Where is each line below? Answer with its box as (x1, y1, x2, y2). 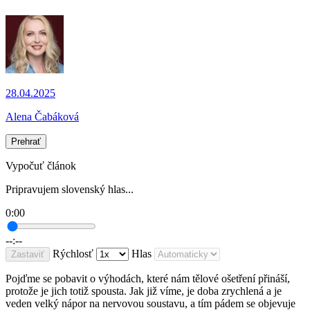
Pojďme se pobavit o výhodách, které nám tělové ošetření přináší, (6, 273, 290, 285)
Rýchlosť (53, 248, 93, 260)
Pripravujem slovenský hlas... (6, 183, 134, 196)
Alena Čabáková (6, 111, 79, 123)
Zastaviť (11, 249, 44, 260)
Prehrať (11, 136, 41, 147)
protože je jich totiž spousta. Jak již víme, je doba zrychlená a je (6, 285, 282, 298)
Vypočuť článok (6, 160, 76, 172)
